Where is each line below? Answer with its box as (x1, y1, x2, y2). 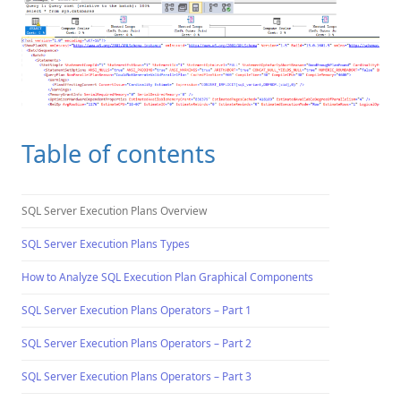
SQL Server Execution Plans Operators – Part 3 (21, 368, 252, 384)
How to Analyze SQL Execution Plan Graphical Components (21, 269, 313, 285)
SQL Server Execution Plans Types (21, 235, 190, 252)
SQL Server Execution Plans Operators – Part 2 (21, 335, 252, 351)
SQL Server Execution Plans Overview (21, 202, 207, 218)
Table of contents (21, 136, 216, 170)
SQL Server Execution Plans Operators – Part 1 (21, 302, 252, 318)
